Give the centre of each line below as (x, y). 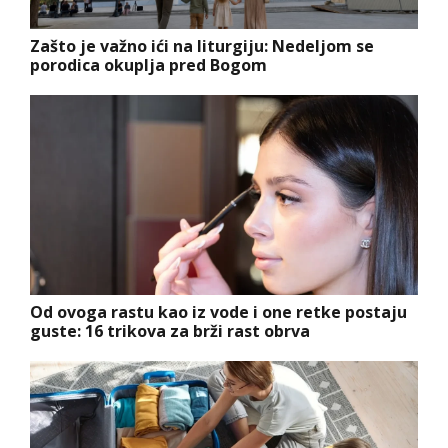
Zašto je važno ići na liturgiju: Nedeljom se (202, 46)
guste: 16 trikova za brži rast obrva (170, 331)
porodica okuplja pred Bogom (148, 65)
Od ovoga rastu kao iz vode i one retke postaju (218, 312)
